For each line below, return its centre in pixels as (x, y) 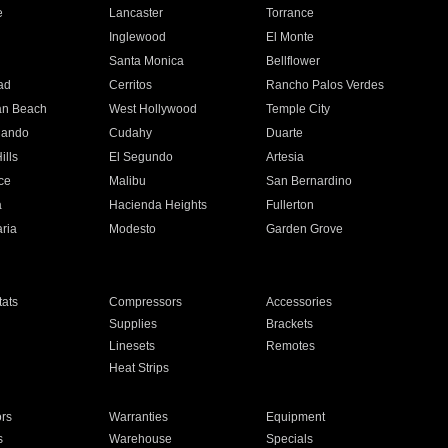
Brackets (290, 324)
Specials (290, 439)
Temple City (298, 109)
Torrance (290, 13)
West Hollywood (152, 109)
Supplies (132, 324)
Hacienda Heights (157, 205)
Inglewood (137, 37)
